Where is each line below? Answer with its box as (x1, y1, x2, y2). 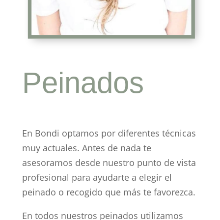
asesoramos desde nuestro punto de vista (22, 157, 196, 169)
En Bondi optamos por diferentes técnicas (22, 127, 196, 139)
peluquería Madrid (152, 89, 189, 94)
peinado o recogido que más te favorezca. (22, 186, 195, 198)
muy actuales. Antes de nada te (22, 142, 151, 154)
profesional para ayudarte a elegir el (22, 171, 172, 184)
